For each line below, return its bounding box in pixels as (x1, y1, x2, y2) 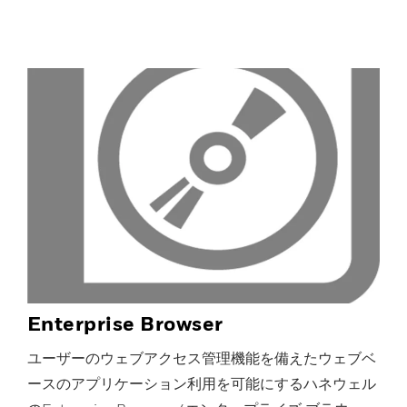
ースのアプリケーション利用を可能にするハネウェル (27, 373, 376, 392)
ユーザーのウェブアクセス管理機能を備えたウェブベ (27, 348, 376, 367)
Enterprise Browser (27, 311, 223, 335)
